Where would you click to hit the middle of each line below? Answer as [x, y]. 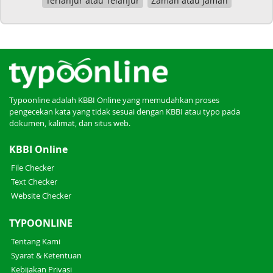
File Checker [33, 168]
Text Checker [34, 182]
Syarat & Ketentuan [46, 255]
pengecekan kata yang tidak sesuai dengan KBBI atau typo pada [125, 112]
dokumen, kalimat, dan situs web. [70, 123]
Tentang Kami [36, 241]
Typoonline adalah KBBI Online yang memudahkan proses [114, 100]
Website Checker [41, 196]
